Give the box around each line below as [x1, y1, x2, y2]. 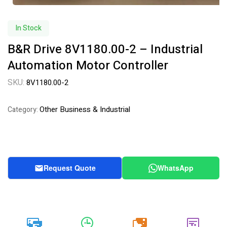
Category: [8, 104, 40, 115]
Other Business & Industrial [40, 104, 130, 115]
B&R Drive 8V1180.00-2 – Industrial [8, 41, 203, 58]
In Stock [15, 23, 42, 33]
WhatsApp [157, 163, 194, 173]
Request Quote [43, 163, 96, 173]
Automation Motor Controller [8, 57, 168, 74]
